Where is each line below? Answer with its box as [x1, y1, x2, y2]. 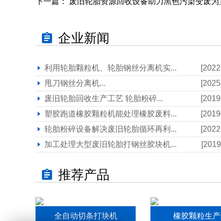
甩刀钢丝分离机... [44, 78, 106, 87]
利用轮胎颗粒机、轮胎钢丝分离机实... [44, 63, 177, 72]
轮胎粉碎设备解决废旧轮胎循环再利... [44, 124, 177, 133]
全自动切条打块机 [54, 211, 117, 220]
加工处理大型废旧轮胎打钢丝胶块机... [44, 140, 177, 148]
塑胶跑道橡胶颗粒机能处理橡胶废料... [44, 109, 177, 118]
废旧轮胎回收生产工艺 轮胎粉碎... [44, 94, 163, 103]
